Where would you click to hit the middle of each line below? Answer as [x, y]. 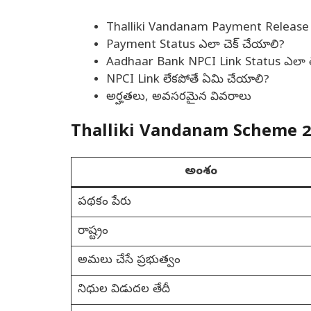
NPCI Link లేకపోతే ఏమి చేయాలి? [188, 80]
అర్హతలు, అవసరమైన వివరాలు [179, 97]
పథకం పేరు [104, 203]
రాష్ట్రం [93, 232]
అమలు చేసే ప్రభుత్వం [129, 261]
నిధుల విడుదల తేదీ [124, 290]
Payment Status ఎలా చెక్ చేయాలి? [195, 45]
